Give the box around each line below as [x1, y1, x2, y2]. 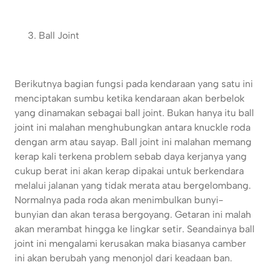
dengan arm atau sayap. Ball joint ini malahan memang [15, 136, 252, 148]
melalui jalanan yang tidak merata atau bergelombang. [15, 180, 251, 192]
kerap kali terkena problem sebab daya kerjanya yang [15, 151, 247, 163]
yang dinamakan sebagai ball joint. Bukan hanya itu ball [15, 107, 254, 119]
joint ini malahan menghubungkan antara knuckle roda [15, 122, 250, 134]
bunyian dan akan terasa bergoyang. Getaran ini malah [15, 209, 251, 221]
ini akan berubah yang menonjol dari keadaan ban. [15, 252, 232, 264]
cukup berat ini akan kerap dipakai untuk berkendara [15, 165, 244, 177]
